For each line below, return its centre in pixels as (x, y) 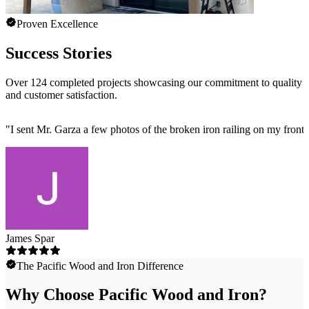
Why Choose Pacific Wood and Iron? (136, 295)
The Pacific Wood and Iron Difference (100, 266)
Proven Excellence (57, 23)
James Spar (30, 238)
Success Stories (59, 53)
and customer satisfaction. (61, 94)
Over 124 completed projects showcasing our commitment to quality (154, 82)
